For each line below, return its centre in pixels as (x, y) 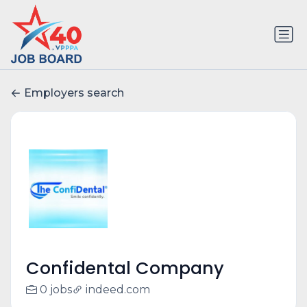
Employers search (74, 93)
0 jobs (56, 290)
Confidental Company (125, 269)
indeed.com (118, 290)
